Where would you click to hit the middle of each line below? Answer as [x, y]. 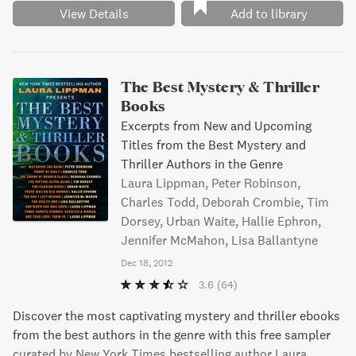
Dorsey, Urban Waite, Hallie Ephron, [221, 221]
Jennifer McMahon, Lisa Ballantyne [219, 240]
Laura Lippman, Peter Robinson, [211, 183]
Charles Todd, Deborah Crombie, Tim [225, 202]
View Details [94, 14]
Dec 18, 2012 [147, 263]
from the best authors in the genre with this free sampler [172, 335]
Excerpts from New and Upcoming [216, 126]
